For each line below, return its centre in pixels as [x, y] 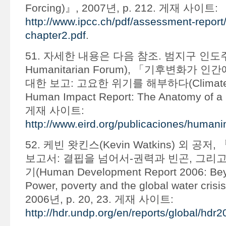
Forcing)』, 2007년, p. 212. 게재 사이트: [121, 8]
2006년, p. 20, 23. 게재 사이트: [99, 199]
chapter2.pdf [55, 35]
